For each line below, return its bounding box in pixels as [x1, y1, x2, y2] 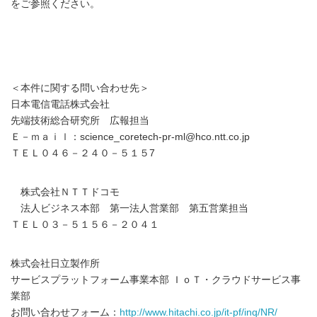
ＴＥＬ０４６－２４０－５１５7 [11, 148, 155, 159]
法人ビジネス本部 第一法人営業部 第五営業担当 [11, 203, 248, 214]
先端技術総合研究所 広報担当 [11, 115, 149, 127]
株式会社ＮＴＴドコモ [11, 187, 120, 198]
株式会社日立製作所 [11, 258, 100, 270]
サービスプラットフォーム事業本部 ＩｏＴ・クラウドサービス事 [11, 275, 301, 286]
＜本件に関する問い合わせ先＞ [11, 83, 149, 94]
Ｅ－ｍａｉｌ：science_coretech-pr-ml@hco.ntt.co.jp [11, 132, 250, 143]
